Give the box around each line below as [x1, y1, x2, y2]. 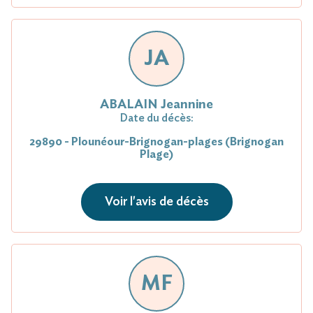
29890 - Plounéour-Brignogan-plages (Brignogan [29, 136, 284, 147]
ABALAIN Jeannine [100, 98, 213, 111]
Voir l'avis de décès [104, 195, 209, 208]
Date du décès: [119, 112, 194, 124]
